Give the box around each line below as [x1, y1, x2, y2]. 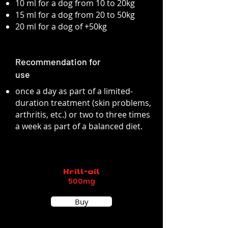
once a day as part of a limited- [15, 85, 133, 97]
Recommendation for [15, 56, 101, 67]
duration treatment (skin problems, [15, 97, 151, 108]
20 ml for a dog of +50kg [15, 21, 107, 32]
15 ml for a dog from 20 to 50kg [15, 9, 135, 20]
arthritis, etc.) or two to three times [15, 109, 150, 120]
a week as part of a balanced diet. [15, 121, 142, 132]
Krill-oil [63, 167, 100, 176]
